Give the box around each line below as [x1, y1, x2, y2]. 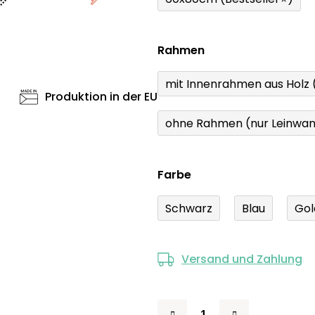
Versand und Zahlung [181, 251, 302, 268]
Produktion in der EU [45, 89, 157, 105]
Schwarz [165, 200, 212, 217]
